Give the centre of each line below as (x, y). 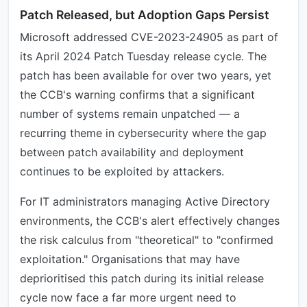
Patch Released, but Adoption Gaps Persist (145, 15)
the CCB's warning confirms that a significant (137, 95)
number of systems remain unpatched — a (130, 114)
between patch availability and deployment (132, 152)
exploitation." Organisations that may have (130, 259)
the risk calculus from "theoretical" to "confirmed (147, 240)
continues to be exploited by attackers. (122, 171)
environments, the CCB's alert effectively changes (150, 221)
